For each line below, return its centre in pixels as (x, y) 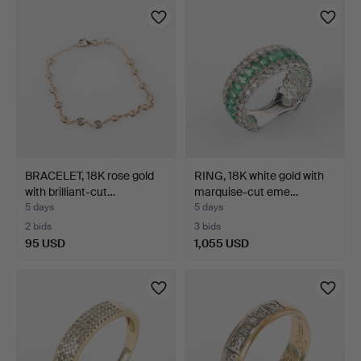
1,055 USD (222, 244)
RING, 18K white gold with (259, 176)
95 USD (45, 244)
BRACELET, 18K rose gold (89, 176)
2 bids (38, 227)
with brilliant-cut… (70, 192)
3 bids (207, 227)
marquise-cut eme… (246, 192)
